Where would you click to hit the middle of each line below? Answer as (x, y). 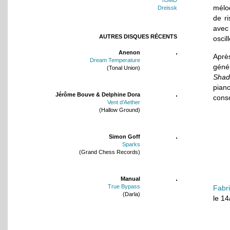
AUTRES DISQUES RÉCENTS (137, 36)
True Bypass (124, 186)
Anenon (129, 52)
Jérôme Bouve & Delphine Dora (98, 94)
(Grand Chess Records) (110, 152)
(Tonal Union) (123, 68)
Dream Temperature (115, 60)
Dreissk (167, 7)
